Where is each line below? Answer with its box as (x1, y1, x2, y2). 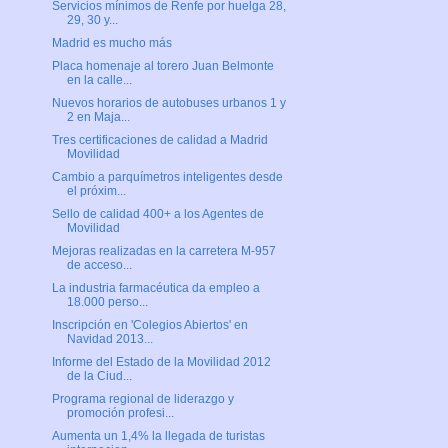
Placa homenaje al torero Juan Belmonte (51, 59, 274, 74)
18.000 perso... (66, 295, 148, 310)
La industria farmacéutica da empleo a (51, 281, 260, 296)
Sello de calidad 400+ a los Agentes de (51, 207, 264, 222)
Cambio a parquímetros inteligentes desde (51, 170, 283, 185)
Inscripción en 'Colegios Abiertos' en (51, 318, 248, 333)
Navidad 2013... (66, 332, 153, 347)
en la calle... (66, 73, 132, 88)
